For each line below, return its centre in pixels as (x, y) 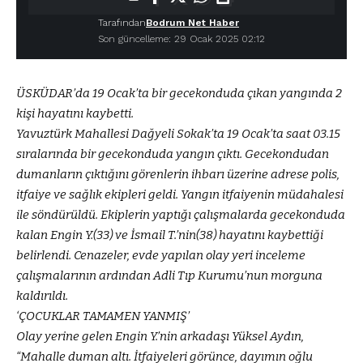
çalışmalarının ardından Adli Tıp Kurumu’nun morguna (169, 275)
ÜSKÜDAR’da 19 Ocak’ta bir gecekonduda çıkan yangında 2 (179, 93)
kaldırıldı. (42, 296)
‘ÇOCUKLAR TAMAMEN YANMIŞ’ (103, 316)
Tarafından (122, 23)
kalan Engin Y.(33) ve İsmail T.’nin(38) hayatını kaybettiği (170, 235)
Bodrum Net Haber (192, 23)
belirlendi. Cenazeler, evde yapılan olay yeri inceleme (161, 255)
